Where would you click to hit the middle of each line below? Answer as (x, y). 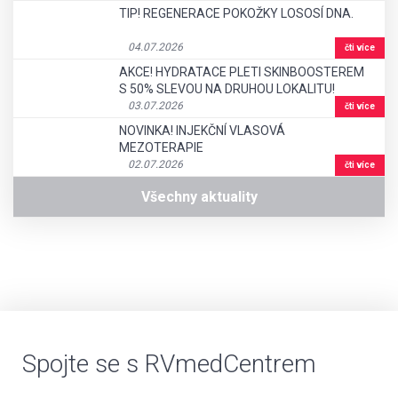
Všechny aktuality (199, 197)
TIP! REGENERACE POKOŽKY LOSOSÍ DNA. (236, 13)
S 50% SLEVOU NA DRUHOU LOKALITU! (227, 89)
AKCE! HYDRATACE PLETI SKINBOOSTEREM (242, 72)
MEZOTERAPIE (161, 147)
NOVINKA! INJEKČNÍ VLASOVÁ (202, 131)
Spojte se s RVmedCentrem (169, 364)
